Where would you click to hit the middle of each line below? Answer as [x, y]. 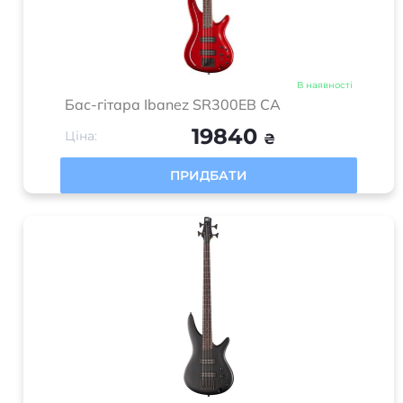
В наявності [325, 85]
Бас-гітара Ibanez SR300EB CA [173, 104]
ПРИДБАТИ [209, 175]
